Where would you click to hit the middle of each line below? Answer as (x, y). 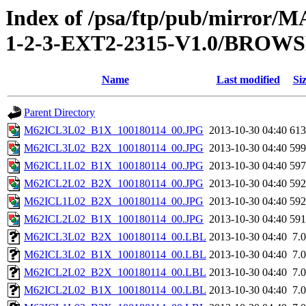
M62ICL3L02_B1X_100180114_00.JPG (114, 130)
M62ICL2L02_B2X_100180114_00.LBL (115, 273)
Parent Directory (59, 113)
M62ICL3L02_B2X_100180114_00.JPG (114, 148)
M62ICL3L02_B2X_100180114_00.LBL (115, 237)
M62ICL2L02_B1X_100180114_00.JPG (114, 219)
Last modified (248, 80)
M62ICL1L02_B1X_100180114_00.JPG (114, 166)
